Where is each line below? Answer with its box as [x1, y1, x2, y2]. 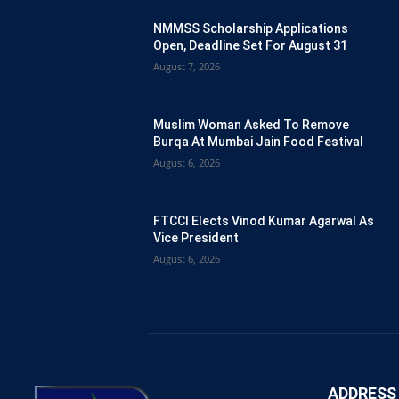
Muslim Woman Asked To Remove [153, 118, 349, 133]
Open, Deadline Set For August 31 [153, 38, 347, 53]
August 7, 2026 [153, 60, 220, 74]
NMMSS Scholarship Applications [153, 21, 348, 37]
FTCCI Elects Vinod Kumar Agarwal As [153, 214, 374, 229]
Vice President [153, 231, 239, 246]
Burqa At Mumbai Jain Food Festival [153, 134, 363, 150]
